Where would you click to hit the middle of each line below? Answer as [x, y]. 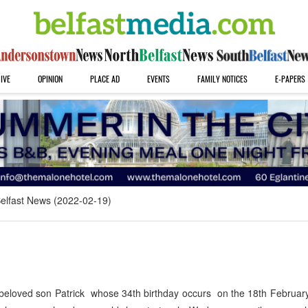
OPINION [50, 79]
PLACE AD [104, 79]
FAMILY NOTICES [222, 79]
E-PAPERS [290, 79]
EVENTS [158, 79]
